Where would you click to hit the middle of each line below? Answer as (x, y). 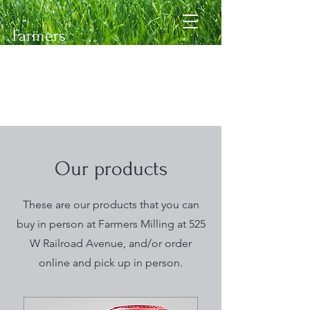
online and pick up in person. (111, 263)
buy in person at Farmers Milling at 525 (111, 224)
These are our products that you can (111, 204)
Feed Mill (39, 109)
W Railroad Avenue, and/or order (111, 243)
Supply (39, 92)
